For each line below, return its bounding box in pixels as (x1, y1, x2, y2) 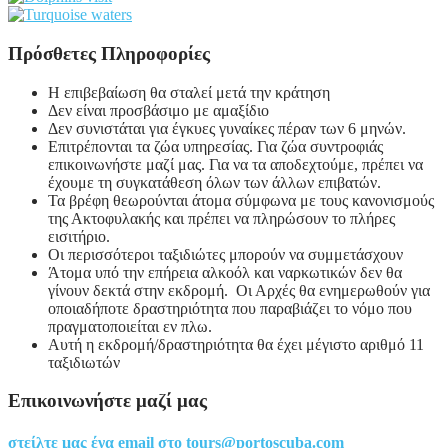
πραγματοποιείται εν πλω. (48, 317, 212, 335)
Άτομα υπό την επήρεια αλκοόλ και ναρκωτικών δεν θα (48, 263, 402, 281)
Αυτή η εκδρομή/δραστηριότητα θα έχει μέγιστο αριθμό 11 (48, 335, 424, 353)
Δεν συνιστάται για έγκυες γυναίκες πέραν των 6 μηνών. (48, 119, 406, 137)
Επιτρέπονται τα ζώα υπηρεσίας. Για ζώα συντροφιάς (48, 137, 383, 155)
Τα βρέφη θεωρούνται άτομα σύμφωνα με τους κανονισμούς (48, 191, 434, 209)
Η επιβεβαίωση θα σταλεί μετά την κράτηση (48, 83, 330, 101)
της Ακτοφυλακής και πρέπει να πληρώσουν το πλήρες (48, 209, 395, 227)
